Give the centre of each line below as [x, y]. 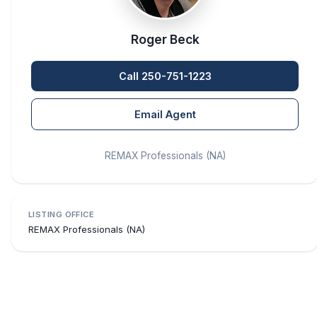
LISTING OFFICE [62, 214]
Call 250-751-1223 [165, 76]
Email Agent [165, 114]
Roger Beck [165, 39]
